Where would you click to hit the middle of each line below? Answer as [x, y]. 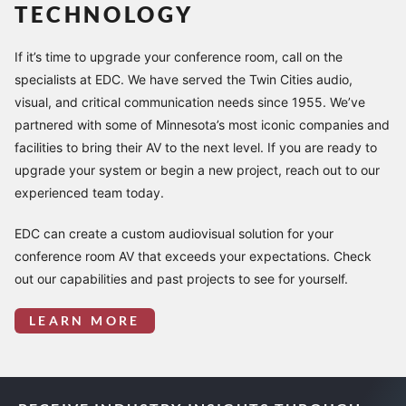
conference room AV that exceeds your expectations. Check [193, 256]
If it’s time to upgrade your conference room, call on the [179, 56]
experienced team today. [89, 192]
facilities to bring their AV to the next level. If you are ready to [196, 147]
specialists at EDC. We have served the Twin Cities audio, [184, 79]
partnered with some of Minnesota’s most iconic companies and [202, 124]
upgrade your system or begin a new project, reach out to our [197, 169]
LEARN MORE [85, 320]
